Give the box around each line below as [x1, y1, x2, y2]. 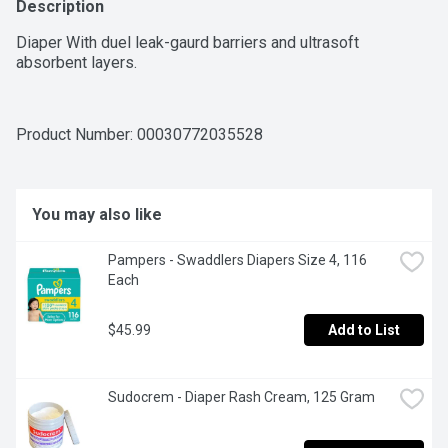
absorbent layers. [16, 53, 137, 73]
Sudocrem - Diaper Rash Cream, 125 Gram [108, 389, 375, 406]
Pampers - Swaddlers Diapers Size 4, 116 [108, 252, 367, 269]
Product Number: [16, 125, 137, 145]
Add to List [328, 322, 400, 339]
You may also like [32, 205, 162, 225]
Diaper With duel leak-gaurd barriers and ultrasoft [16, 33, 359, 53]
